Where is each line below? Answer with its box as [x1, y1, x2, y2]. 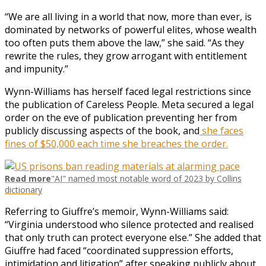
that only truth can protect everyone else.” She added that [5, 230, 261, 244]
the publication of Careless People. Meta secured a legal [5, 97, 254, 111]
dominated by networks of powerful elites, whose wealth [5, 23, 256, 36]
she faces [199, 123, 243, 137]
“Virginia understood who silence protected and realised [5, 217, 254, 231]
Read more [5, 172, 51, 184]
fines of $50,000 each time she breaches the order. [5, 137, 228, 150]
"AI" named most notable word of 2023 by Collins [51, 172, 242, 184]
